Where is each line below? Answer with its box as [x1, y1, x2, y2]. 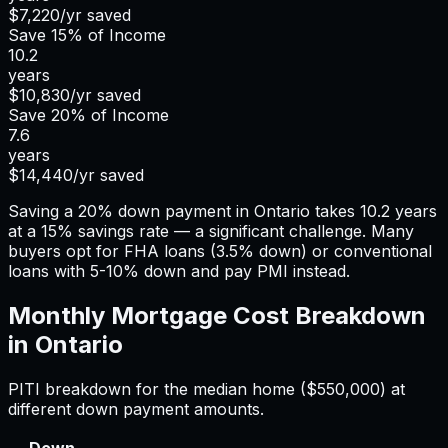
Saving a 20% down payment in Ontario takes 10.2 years [8, 201, 437, 222]
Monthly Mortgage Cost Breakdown [8, 301, 426, 331]
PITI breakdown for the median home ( [8, 379, 306, 400]
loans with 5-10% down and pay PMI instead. [8, 261, 350, 282]
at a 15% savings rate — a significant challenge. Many [8, 221, 414, 242]
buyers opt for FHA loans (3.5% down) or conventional [8, 241, 432, 262]
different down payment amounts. [8, 399, 264, 420]
